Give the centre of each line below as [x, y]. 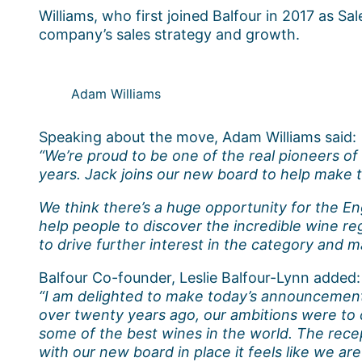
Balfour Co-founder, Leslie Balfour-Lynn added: [200, 278]
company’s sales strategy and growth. [169, 34]
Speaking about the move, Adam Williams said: [198, 137]
